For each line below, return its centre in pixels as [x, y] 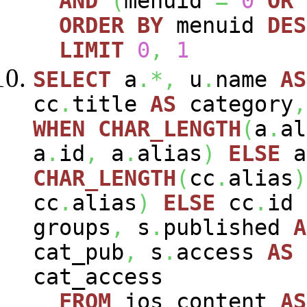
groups [72, 228]
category [235, 105]
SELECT [72, 80]
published [228, 228]
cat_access [111, 277]
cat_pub [78, 253]
